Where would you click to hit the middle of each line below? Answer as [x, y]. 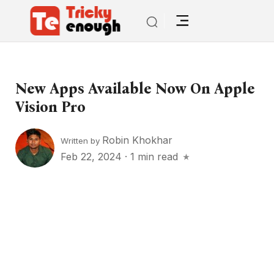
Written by [81, 140]
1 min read [154, 156]
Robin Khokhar [137, 140]
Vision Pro [50, 107]
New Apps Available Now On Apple [135, 89]
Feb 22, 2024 [93, 156]
